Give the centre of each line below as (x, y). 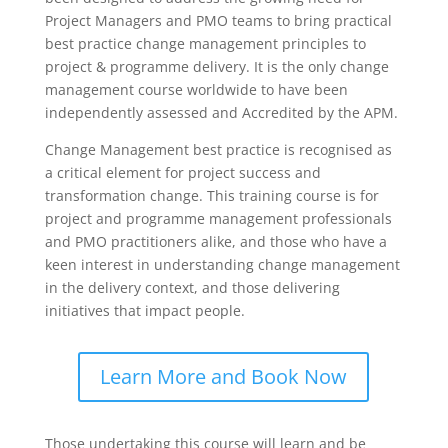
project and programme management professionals (218, 218)
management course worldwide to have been (196, 89)
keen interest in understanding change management (222, 264)
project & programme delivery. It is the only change (216, 66)
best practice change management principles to (205, 43)
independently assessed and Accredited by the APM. (221, 112)
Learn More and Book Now (224, 376)
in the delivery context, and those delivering (192, 287)
